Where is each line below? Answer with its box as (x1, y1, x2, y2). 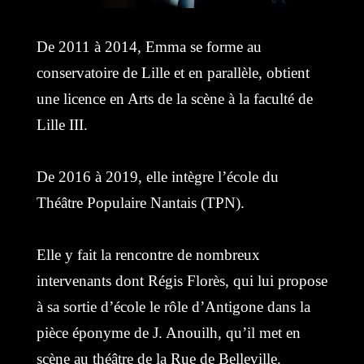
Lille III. (36, 116, 88, 134)
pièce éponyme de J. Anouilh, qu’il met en (36, 324, 301, 342)
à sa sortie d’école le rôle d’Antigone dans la (36, 298, 310, 316)
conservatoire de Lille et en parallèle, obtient (36, 64, 310, 82)
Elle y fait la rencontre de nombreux (36, 246, 260, 264)
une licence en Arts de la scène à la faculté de (36, 90, 313, 108)
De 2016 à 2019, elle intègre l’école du (36, 168, 279, 186)
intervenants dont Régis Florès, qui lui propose (36, 272, 327, 290)
